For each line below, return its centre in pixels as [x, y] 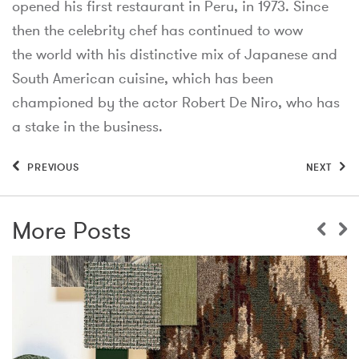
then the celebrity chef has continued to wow [157, 30]
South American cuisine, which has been [143, 79]
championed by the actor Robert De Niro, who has [176, 103]
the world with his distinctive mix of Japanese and [175, 54]
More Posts [72, 231]
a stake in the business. [87, 127]
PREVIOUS [52, 167]
